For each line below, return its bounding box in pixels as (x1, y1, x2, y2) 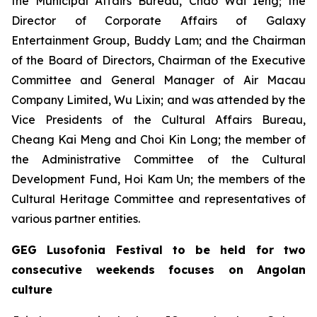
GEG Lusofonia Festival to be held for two (11, 243, 306, 257)
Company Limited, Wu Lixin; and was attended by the (11, 93, 306, 107)
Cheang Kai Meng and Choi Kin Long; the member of (11, 132, 306, 146)
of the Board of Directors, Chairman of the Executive (11, 53, 306, 67)
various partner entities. (11, 212, 140, 226)
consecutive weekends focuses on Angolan (11, 263, 306, 277)
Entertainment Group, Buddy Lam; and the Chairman (11, 33, 306, 47)
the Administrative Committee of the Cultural (11, 152, 306, 166)
